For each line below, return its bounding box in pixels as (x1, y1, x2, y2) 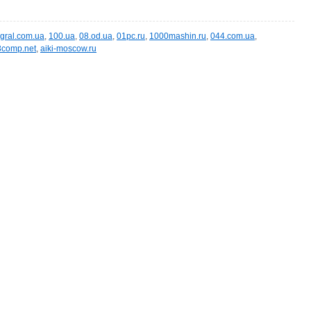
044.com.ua (210, 31, 255, 41)
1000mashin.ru (149, 31, 206, 41)
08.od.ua (79, 31, 112, 41)
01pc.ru (117, 31, 145, 41)
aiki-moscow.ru (40, 44, 96, 53)
